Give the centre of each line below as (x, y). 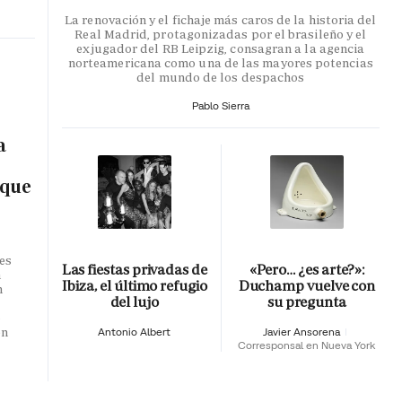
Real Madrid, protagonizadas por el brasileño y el (221, 34)
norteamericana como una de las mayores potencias (220, 62)
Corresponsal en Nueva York (307, 345)
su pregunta (306, 302)
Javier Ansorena (303, 332)
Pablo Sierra (220, 105)
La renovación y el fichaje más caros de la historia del (221, 19)
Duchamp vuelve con (307, 286)
